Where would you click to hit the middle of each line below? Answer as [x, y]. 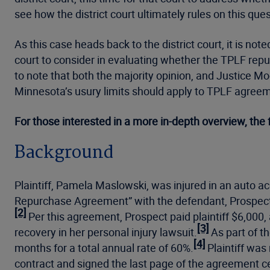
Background [64, 153]
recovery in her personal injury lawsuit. [106, 232]
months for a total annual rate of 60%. [104, 248]
